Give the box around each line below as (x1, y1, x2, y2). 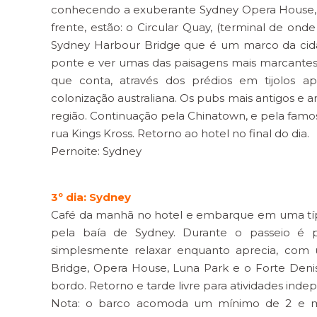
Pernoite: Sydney (51, 144, 142, 158)
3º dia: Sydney (51, 190, 131, 204)
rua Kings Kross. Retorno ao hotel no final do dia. (51, 127, 309, 140)
